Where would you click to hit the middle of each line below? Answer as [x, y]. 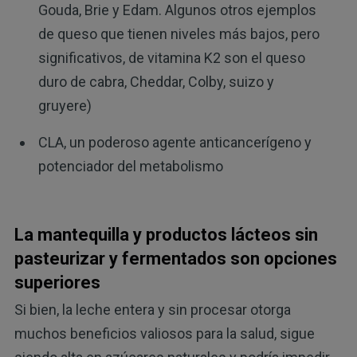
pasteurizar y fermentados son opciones [175, 258]
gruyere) [65, 106]
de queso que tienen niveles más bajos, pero [178, 34]
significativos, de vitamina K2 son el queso [171, 58]
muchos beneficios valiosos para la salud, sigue [164, 334]
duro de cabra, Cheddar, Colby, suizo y [156, 82]
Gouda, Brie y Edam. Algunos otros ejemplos [177, 10]
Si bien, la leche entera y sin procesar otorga [152, 310]
